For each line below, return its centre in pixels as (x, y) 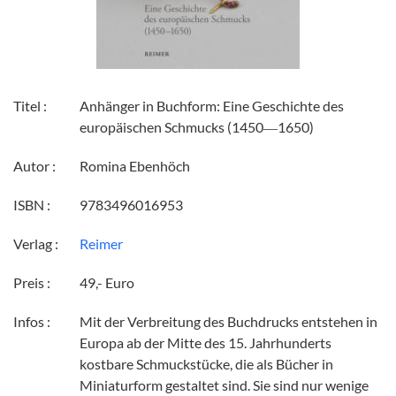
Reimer (101, 243)
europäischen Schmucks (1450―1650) (197, 126)
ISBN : (32, 204)
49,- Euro (107, 282)
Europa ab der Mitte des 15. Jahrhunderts (206, 342)
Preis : (32, 282)
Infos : (32, 321)
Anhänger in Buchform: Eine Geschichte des (212, 105)
